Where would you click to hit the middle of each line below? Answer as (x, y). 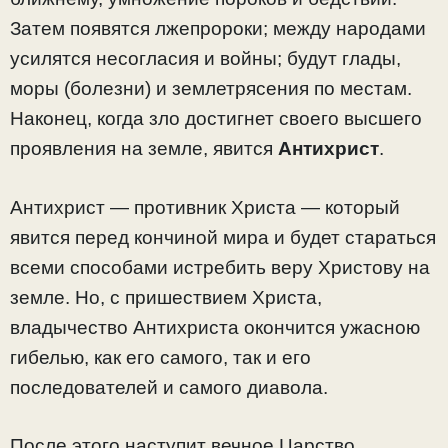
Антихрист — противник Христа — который (205, 207)
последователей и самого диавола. (169, 387)
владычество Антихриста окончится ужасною (215, 327)
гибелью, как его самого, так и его (160, 357)
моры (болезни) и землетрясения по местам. (211, 89)
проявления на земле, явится (144, 149)
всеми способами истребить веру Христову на (220, 267)
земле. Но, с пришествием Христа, (166, 297)
